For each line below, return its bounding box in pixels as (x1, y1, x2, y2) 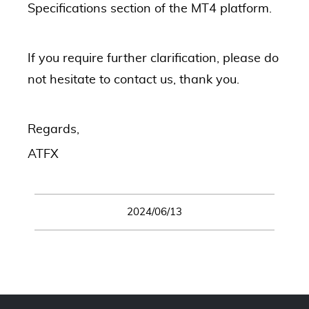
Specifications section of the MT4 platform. (28, 3, 272, 15)
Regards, (28, 123, 79, 136)
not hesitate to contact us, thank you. (28, 74, 239, 86)
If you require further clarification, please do (28, 52, 279, 65)
